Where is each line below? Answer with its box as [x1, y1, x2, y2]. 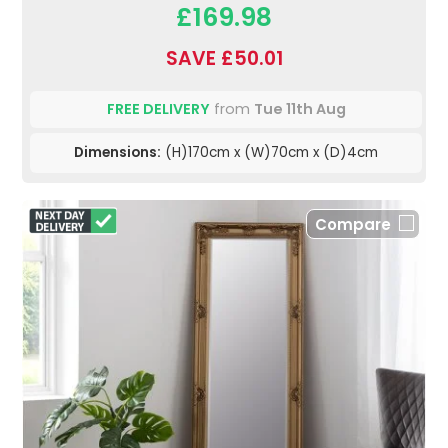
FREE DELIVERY [106, 99, 210, 120]
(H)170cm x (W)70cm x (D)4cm [161, 143, 378, 163]
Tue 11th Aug [253, 99, 346, 120]
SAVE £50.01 [165, 45, 283, 73]
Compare [315, 214, 391, 236]
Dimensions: [74, 143, 161, 163]
